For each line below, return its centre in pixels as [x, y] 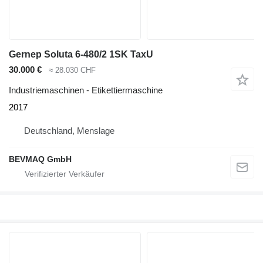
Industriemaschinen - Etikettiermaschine [86, 90]
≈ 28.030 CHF [72, 70]
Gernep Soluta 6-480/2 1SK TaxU [81, 55]
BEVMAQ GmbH [40, 159]
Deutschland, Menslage [69, 130]
